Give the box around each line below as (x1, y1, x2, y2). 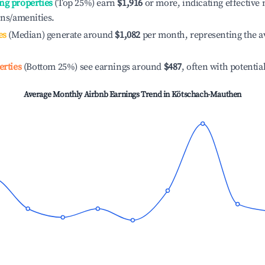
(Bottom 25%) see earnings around (21, 61, 164, 73)
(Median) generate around (6, 29, 113, 41)
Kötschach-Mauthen (171, 89, 241, 100)
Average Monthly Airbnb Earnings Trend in (24, 89, 172, 100)
